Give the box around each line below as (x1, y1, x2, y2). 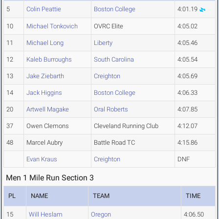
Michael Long (26, 39, 64, 47)
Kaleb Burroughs (26, 56, 72, 64)
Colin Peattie (26, 5, 61, 13)
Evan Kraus (26, 155, 57, 163)
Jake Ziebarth (26, 72, 64, 80)
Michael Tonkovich (26, 22, 78, 30)
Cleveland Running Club (94, 122, 158, 130)
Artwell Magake (26, 106, 69, 113)
